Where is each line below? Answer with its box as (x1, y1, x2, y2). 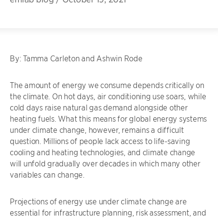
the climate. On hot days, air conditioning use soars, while (10, 91, 206, 101)
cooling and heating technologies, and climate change (10, 147, 195, 157)
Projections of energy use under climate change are (10, 196, 187, 206)
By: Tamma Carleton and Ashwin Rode (10, 53, 143, 63)
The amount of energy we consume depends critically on (10, 80, 204, 90)
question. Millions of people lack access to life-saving (10, 136, 190, 145)
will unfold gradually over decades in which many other (10, 158, 200, 168)
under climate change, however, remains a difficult (10, 125, 184, 134)
